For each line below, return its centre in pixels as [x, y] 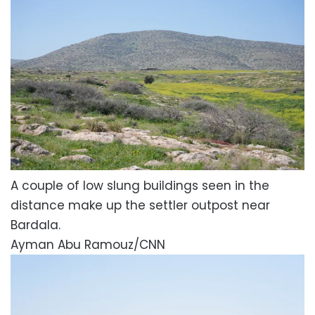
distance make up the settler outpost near [140, 205]
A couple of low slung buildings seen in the [140, 185]
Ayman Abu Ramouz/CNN [88, 244]
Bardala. [36, 225]
